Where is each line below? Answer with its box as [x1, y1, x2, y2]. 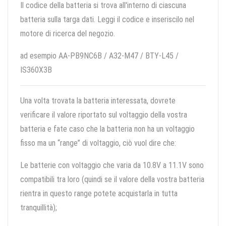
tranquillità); [20, 203, 57, 213]
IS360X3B [20, 65, 52, 75]
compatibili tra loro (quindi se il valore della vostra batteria [20, 175, 204, 185]
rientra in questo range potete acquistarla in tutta [20, 189, 178, 199]
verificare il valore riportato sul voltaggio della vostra [20, 110, 187, 120]
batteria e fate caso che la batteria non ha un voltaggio [20, 124, 195, 134]
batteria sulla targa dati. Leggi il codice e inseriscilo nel [20, 15, 194, 25]
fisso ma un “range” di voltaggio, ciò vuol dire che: [20, 138, 176, 148]
